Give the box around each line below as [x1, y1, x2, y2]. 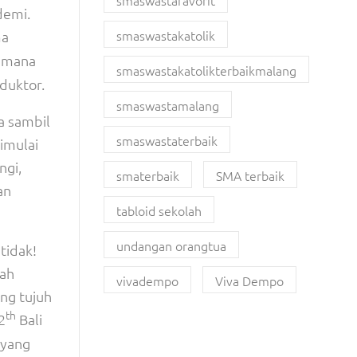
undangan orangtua [116, 237, 226, 254]
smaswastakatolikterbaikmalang [116, 61, 296, 79]
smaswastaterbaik [116, 131, 218, 149]
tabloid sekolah [116, 202, 202, 219]
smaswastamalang [116, 96, 219, 114]
